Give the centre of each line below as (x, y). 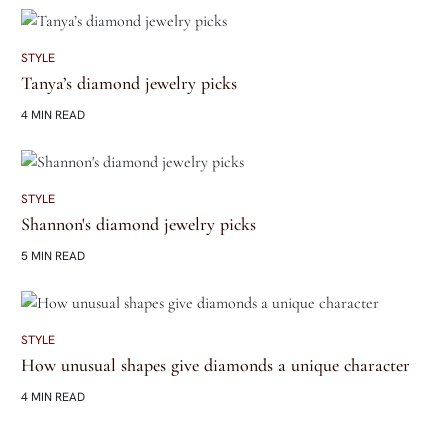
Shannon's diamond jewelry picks (138, 223)
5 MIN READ (52, 255)
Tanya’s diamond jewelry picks (128, 82)
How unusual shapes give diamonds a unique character (215, 364)
